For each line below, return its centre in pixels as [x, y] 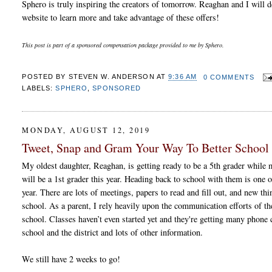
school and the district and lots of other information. [113, 232]
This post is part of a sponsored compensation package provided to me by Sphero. [124, 45]
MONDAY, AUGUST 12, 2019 [86, 130]
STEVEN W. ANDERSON [111, 77]
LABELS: [39, 88]
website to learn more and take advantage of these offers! [121, 17]
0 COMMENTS [229, 77]
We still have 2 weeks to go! [71, 259]
